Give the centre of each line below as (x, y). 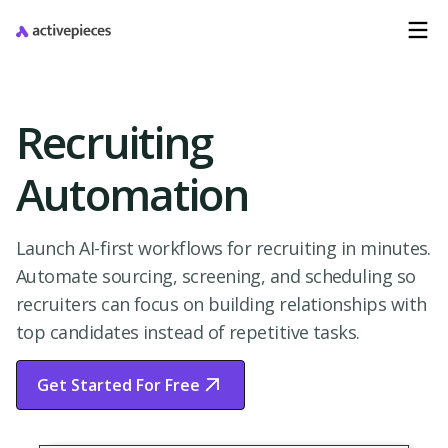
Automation (132, 194)
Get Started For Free (118, 385)
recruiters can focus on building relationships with (221, 304)
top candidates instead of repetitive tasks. (188, 332)
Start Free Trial (96, 409)
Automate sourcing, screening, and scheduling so (216, 276)
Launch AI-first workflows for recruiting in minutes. (223, 248)
